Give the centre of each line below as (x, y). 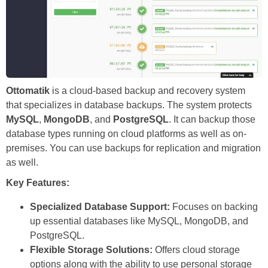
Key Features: (38, 183)
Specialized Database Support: (100, 207)
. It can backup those (212, 120)
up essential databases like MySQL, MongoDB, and (139, 221)
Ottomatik (28, 91)
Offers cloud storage (196, 250)
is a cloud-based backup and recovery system (147, 91)
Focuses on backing (214, 207)
